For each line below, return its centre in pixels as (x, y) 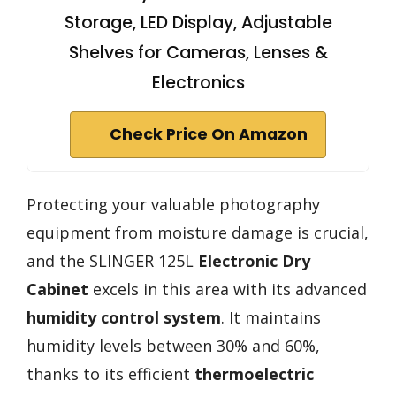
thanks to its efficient (110, 374)
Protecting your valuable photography (173, 205)
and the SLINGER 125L (112, 261)
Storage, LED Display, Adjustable (198, 23)
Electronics (198, 83)
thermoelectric (254, 374)
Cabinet (57, 289)
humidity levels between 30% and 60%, (173, 346)
